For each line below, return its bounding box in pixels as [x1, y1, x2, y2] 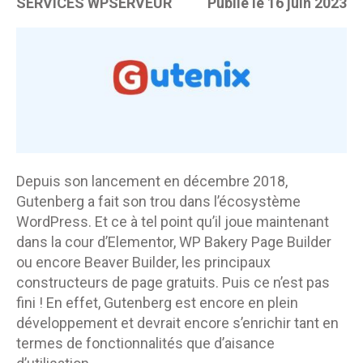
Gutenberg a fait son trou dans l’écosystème [16, 193, 301, 211]
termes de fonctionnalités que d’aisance [16, 335, 275, 352]
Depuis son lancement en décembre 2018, [16, 173, 288, 190]
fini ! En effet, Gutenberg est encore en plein [16, 294, 298, 312]
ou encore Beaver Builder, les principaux [16, 254, 271, 271]
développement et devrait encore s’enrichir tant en [16, 314, 339, 332]
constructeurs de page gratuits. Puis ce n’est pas [16, 274, 330, 292]
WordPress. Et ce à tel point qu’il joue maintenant [16, 213, 329, 231]
